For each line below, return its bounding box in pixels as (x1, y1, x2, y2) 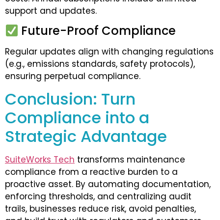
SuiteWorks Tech (5, 153, 75, 165)
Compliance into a (5, 106, 149, 129)
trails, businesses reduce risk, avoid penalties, (5, 202, 196, 215)
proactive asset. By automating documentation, (5, 178, 211, 190)
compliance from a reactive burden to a (5, 165, 178, 178)
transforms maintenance (75, 153, 185, 165)
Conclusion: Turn (5, 87, 136, 110)
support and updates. (5, 4, 97, 17)
